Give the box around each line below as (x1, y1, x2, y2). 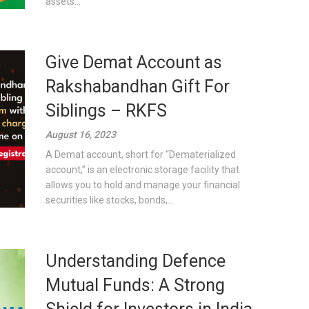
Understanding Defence (46, 251, 226, 271)
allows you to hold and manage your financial (46, 179, 241, 190)
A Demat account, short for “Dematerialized (46, 149, 237, 160)
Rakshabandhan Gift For (46, 77, 230, 97)
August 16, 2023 (46, 129, 117, 140)
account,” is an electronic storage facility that (46, 164, 240, 175)
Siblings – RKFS (46, 101, 168, 121)
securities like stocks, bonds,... (46, 195, 175, 206)
